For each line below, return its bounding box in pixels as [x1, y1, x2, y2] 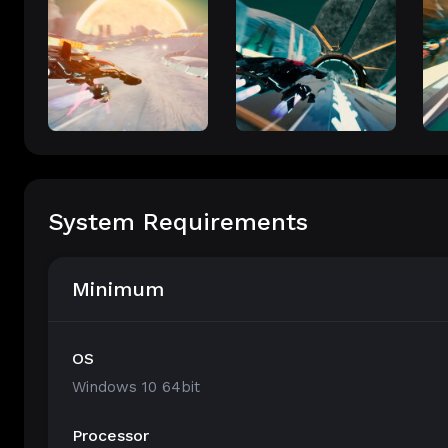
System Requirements [48, 208, 308, 236]
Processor [72, 426, 149, 445]
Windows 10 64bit [72, 378, 200, 396]
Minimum [72, 277, 164, 301]
